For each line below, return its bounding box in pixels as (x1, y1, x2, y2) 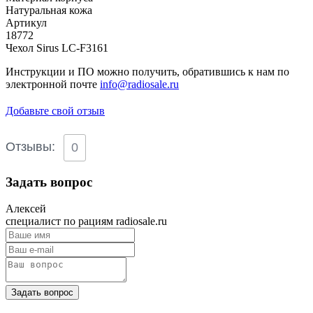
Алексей (6, 203, 46, 215)
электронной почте (6, 78, 100, 90)
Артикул (6, 16, 47, 29)
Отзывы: (6, 139, 55, 154)
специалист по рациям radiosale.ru (6, 215, 167, 228)
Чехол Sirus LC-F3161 (6, 41, 108, 54)
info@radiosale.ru (100, 78, 179, 90)
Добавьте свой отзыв (6, 104, 105, 117)
